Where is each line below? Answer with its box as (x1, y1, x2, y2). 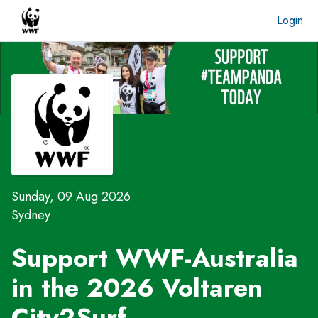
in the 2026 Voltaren (11, 268, 263, 307)
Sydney (11, 206, 50, 225)
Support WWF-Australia (11, 238, 298, 277)
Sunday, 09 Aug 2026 (11, 187, 131, 207)
